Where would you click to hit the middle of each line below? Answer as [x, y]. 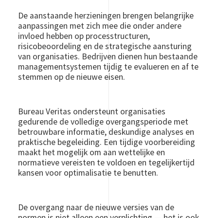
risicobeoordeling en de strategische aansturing [105, 46]
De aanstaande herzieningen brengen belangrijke [106, 16]
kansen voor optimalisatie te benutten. [88, 173]
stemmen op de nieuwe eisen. [72, 77]
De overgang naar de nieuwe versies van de [96, 207]
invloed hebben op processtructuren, [84, 36]
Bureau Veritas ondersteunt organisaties [92, 111]
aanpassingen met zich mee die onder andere [100, 26]
